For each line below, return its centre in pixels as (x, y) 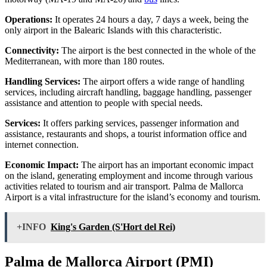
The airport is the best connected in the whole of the (159, 50)
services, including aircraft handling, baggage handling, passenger (128, 92)
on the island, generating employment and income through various (129, 175)
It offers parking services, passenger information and (140, 123)
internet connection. (42, 144)
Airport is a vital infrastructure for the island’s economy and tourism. (133, 197)
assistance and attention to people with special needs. (104, 103)
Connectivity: (33, 50)
